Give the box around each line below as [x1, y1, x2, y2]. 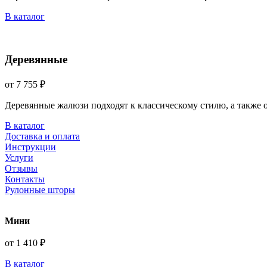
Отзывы [5, 163, 38, 174]
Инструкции [5, 142, 56, 153]
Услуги [5, 153, 33, 163]
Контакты [5, 174, 45, 185]
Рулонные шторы [5, 185, 75, 195]
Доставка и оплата [5, 131, 80, 142]
